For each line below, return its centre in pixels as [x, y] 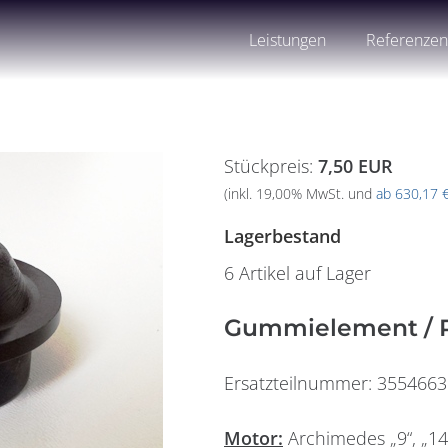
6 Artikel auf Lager [297, 272]
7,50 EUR [355, 166]
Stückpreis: [271, 166]
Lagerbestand [282, 235]
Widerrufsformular [186, 430]
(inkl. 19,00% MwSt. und [300, 194]
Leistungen [288, 40]
